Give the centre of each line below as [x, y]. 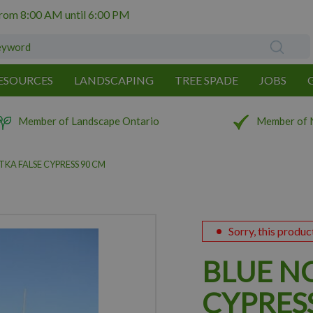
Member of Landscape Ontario [89, 121]
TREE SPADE [206, 80]
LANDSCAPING [114, 80]
